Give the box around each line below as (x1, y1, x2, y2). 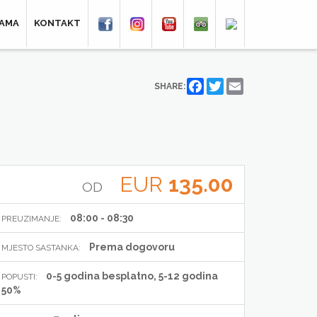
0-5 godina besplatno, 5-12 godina (46, 270, 218, 282)
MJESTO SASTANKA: (1, 243, 81, 253)
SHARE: (154, 81, 185, 91)
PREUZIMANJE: (1, 214, 62, 224)
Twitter (224, 79, 250, 88)
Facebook (204, 79, 240, 88)
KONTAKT (34, 18, 81, 29)
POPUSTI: (1, 272, 38, 282)
